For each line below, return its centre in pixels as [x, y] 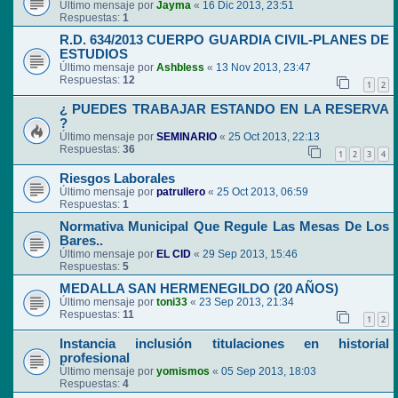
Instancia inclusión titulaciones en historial [224, 343]
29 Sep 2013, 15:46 [250, 255]
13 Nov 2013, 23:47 [263, 68]
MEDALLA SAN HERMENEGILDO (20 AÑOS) [199, 289]
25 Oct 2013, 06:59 [263, 192]
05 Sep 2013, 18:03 [269, 371]
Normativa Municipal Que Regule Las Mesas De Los [224, 227]
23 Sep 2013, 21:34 [247, 302]
